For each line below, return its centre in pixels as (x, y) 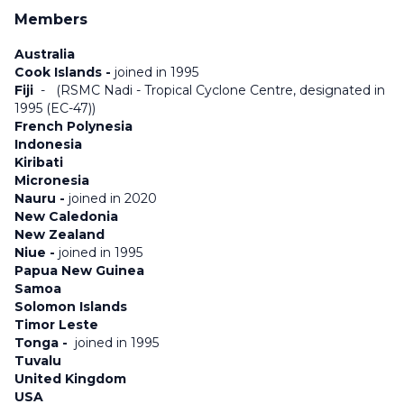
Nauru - (41, 198)
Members (51, 19)
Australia (45, 54)
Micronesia (52, 180)
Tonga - (45, 343)
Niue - (37, 252)
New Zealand (60, 234)
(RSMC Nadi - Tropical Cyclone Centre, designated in (220, 90)
